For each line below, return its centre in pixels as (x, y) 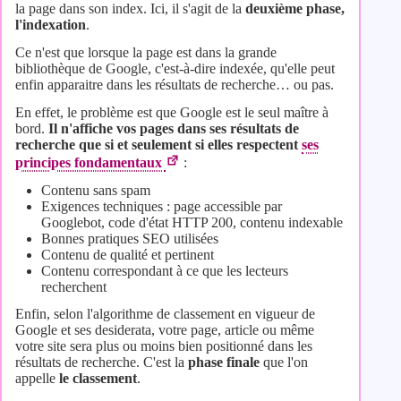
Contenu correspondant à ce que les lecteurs (164, 270)
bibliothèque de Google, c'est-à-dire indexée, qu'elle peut (175, 69)
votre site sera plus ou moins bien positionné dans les (164, 346)
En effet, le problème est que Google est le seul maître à (172, 112)
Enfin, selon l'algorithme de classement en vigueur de (165, 314)
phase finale (224, 363)
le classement (98, 379)
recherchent (73, 286)
